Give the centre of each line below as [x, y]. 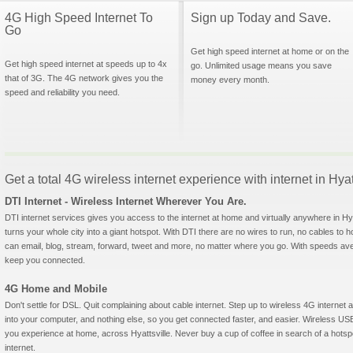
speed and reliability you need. [62, 92]
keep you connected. [45, 260]
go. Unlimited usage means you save [261, 65]
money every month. [230, 80]
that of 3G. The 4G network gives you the [84, 78]
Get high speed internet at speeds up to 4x [86, 64]
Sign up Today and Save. [261, 18]
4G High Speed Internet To [79, 18]
